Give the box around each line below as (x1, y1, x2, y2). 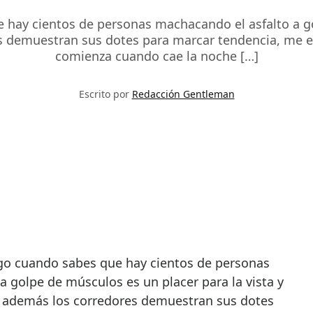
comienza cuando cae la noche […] (54, 47, 259, 64)
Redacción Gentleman (131, 87, 235, 101)
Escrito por (78, 87, 132, 101)
